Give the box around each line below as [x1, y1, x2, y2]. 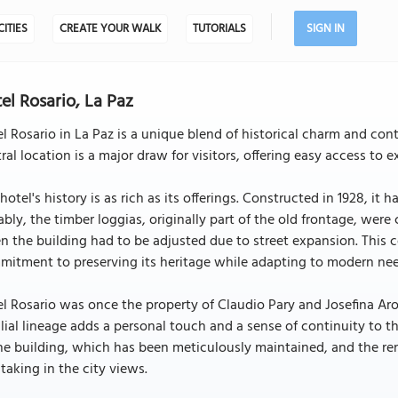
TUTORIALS [192, 20, 246, 38]
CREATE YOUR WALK [59, 20, 161, 38]
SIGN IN [306, 20, 345, 38]
